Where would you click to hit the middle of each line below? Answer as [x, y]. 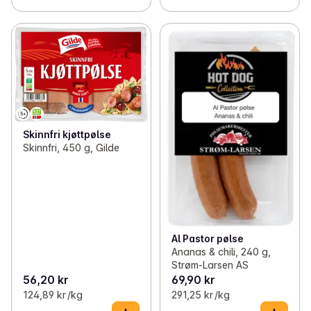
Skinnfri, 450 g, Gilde [71, 148]
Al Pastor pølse [207, 239]
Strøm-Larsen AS [210, 265]
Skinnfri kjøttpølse [67, 135]
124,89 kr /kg [53, 295]
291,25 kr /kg [200, 295]
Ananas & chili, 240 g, [221, 252]
